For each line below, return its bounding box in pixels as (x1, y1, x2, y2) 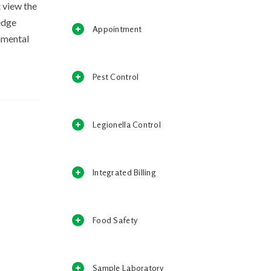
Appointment (93, 24, 142, 34)
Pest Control (93, 71, 139, 82)
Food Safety (93, 215, 138, 225)
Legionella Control (93, 119, 162, 129)
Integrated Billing (93, 167, 157, 177)
